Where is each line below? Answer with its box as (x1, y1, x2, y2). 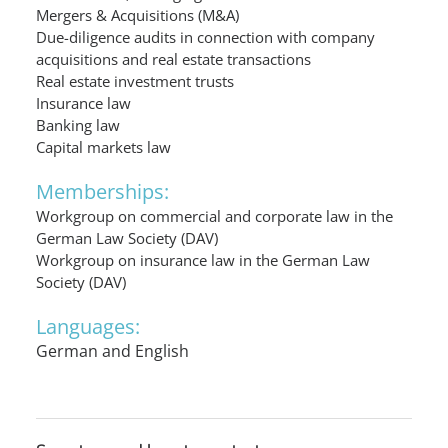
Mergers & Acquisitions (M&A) (36, 5, 239, 25)
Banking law (36, 115, 120, 135)
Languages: (36, 313, 140, 340)
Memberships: (36, 178, 169, 205)
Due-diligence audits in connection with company (36, 27, 375, 47)
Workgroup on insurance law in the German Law (36, 250, 370, 270)
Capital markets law (36, 137, 171, 157)
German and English (36, 340, 189, 362)
